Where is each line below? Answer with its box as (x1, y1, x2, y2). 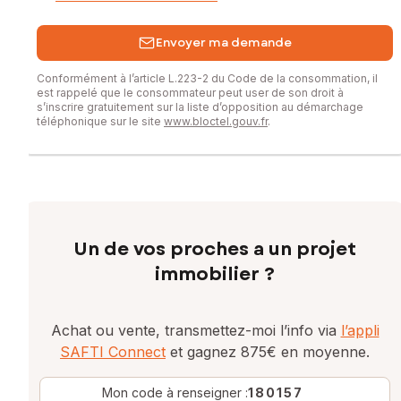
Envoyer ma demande (156, 34, 292, 52)
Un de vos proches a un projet (73, 235, 356, 262)
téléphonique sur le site (37, 114, 164, 128)
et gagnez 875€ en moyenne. (166, 342, 370, 361)
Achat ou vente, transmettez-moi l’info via (50, 320, 341, 339)
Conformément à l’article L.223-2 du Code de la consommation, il (37, 71, 378, 85)
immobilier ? (155, 260, 275, 287)
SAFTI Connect (60, 342, 166, 361)
